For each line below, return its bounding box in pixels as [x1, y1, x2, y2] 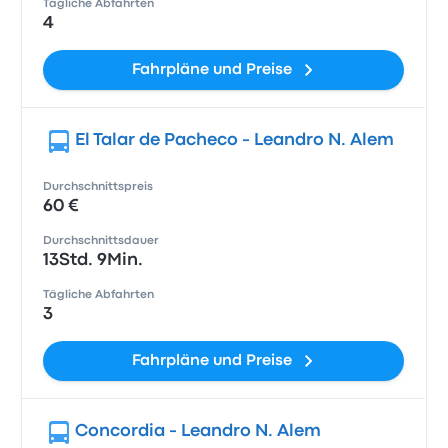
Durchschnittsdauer [43, 236, 160, 246]
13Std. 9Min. [43, 253, 144, 268]
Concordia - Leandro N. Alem [75, 424, 322, 439]
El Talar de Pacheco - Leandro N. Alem [75, 133, 395, 148]
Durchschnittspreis [43, 182, 154, 192]
